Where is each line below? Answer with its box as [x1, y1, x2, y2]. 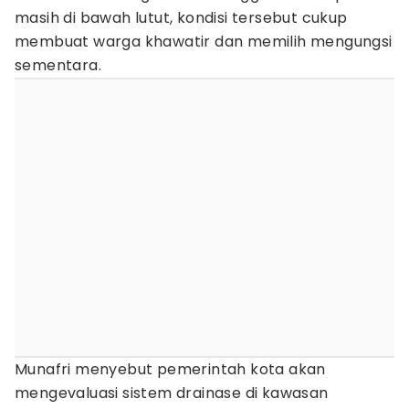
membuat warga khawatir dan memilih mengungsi [15, 31, 393, 52]
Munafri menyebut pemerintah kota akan [15, 359, 326, 380]
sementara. [15, 55, 102, 76]
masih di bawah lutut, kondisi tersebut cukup [15, 7, 348, 28]
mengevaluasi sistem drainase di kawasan [15, 383, 329, 404]
